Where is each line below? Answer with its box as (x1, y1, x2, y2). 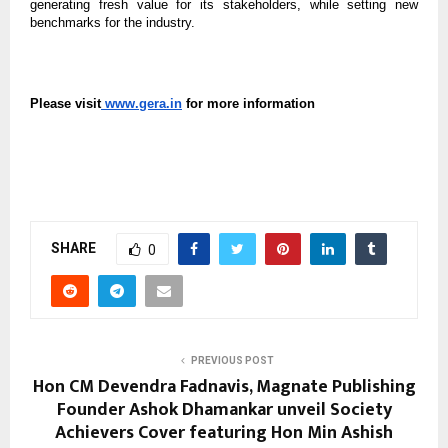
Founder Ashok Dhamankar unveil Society (56, 395, 392, 426)
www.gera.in (101, 95, 182, 111)
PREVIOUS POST (190, 355, 274, 367)
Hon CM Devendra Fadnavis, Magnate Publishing (32, 372, 416, 403)
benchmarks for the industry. (30, 15, 195, 31)
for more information (182, 95, 315, 111)
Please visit (30, 95, 101, 111)
